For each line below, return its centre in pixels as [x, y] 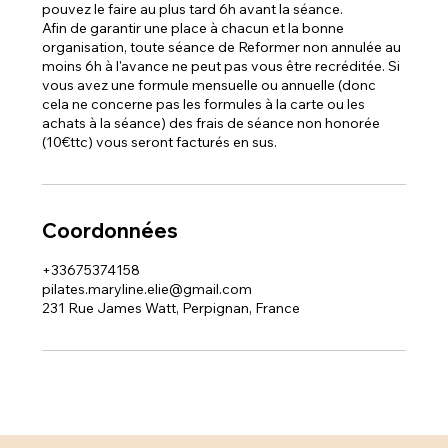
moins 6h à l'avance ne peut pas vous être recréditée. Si [221, 66]
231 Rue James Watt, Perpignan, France [171, 308]
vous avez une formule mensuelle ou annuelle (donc [209, 85]
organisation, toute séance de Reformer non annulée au [222, 47]
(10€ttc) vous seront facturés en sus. [160, 142]
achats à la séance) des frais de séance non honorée [211, 123]
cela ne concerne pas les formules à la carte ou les [204, 104]
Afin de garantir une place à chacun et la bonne [193, 28]
